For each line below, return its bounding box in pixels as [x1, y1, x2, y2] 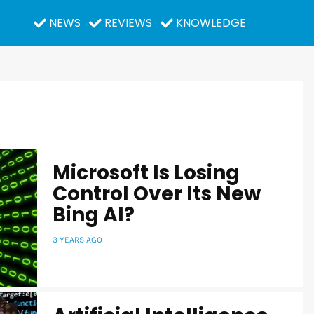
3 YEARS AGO [53, 234, 102, 245]
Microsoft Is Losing [53, 158, 240, 186]
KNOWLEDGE [175, 14, 246, 31]
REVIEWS [104, 14, 152, 31]
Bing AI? [53, 200, 135, 228]
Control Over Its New [53, 179, 261, 207]
